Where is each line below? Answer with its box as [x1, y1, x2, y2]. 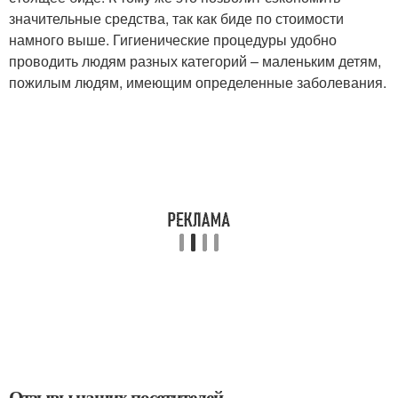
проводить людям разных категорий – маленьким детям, [9, 50, 381, 71]
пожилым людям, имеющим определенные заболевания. [9, 71, 386, 92]
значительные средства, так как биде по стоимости [9, 7, 344, 28]
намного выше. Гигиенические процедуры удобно [9, 28, 337, 50]
